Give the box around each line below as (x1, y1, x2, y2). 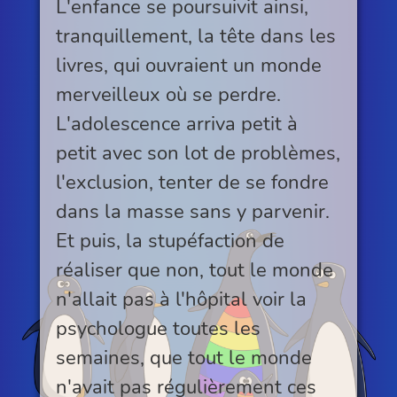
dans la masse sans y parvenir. (55, 197, 330, 225)
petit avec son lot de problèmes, (55, 138, 340, 167)
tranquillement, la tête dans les (55, 21, 336, 50)
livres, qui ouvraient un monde (55, 51, 322, 79)
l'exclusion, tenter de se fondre (55, 167, 329, 196)
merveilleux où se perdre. (55, 80, 281, 108)
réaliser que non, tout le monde (55, 255, 333, 284)
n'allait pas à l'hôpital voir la (55, 284, 307, 313)
